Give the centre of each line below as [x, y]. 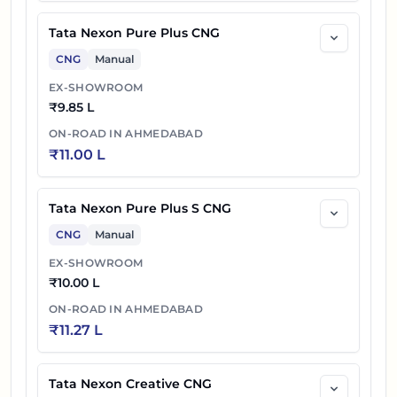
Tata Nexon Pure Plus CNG [134, 33]
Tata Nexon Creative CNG [130, 384]
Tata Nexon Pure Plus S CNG [140, 209]
